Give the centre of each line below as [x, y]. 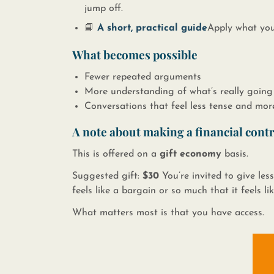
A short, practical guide [152, 28]
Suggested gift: [107, 176]
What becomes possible [135, 54]
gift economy [190, 154]
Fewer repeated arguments [143, 77]
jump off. [103, 9]
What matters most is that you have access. [168, 213]
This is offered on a [116, 154]
